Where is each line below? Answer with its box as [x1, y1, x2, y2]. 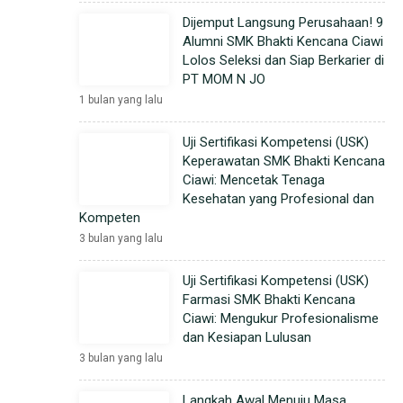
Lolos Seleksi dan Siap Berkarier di [183, 52, 384, 68]
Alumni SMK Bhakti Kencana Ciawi [183, 33, 383, 49]
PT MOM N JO [183, 71, 265, 87]
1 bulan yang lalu [79, 94, 163, 106]
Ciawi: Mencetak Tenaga [183, 172, 325, 188]
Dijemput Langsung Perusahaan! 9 [183, 14, 383, 31]
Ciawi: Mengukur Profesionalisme [183, 310, 379, 327]
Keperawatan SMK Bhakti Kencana [183, 153, 385, 169]
